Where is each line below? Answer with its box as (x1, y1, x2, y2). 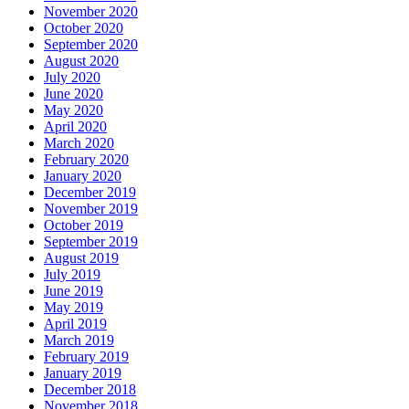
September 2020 (44, 37, 138, 53)
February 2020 (44, 152, 129, 168)
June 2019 (44, 283, 103, 299)
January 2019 (44, 365, 121, 382)
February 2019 (44, 349, 129, 365)
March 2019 (44, 332, 114, 349)
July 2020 (44, 69, 100, 86)
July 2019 (44, 267, 100, 283)
